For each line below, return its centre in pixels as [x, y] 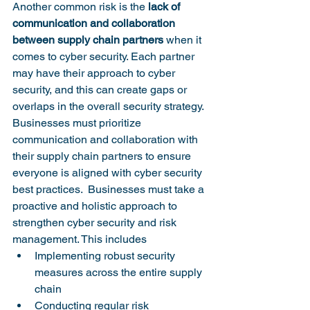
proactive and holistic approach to [96, 206]
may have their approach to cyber [95, 73]
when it [184, 40]
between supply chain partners [88, 40]
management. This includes [81, 239]
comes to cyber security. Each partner [105, 56]
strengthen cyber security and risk [96, 222]
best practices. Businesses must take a [110, 189]
